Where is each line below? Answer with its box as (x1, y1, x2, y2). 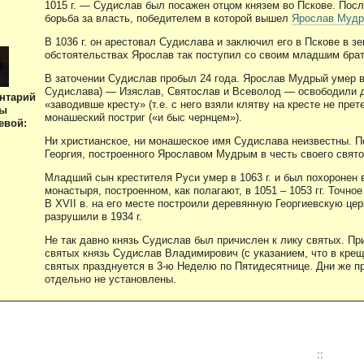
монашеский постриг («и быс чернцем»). (45, 110, 242, 123)
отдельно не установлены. (45, 272, 176, 285)
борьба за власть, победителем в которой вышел (45, 11, 292, 24)
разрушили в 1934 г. (45, 210, 142, 223)
